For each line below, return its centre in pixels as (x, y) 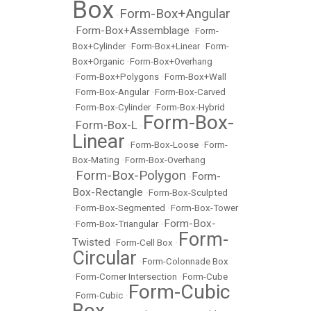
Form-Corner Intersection (126, 277)
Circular (104, 258)
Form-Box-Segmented (120, 208)
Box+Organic (98, 61)
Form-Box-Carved (190, 92)
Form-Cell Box (144, 243)
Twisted (91, 242)
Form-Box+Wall (195, 77)
